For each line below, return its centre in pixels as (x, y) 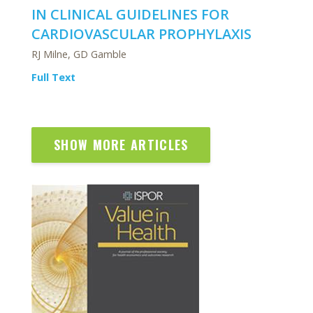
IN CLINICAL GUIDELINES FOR (130, 14)
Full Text (53, 77)
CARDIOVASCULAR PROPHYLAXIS (141, 34)
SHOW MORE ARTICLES (121, 144)
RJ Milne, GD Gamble (79, 54)
